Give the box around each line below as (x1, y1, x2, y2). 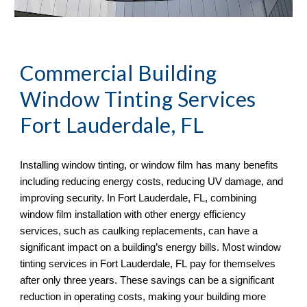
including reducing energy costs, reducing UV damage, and (20, 176, 284, 188)
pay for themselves (187, 258, 276, 270)
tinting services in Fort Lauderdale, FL (20, 258, 188, 270)
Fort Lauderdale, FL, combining (118, 193, 257, 204)
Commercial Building (20, 60, 217, 86)
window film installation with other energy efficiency (20, 209, 247, 221)
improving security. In (20, 193, 119, 204)
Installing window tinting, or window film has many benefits (20, 160, 279, 171)
